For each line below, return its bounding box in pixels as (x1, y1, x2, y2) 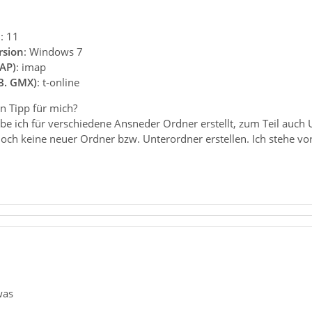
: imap (15, 60, 46, 74)
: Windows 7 (23, 45, 83, 58)
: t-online (36, 75, 79, 89)
